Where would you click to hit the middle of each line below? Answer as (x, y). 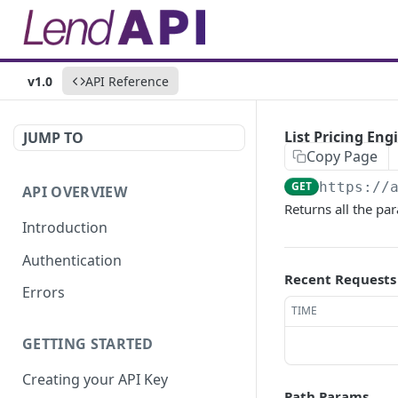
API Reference (127, 81)
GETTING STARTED (88, 344)
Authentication (72, 260)
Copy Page (342, 156)
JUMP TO (53, 138)
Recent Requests (340, 279)
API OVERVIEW (75, 192)
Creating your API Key (95, 380)
